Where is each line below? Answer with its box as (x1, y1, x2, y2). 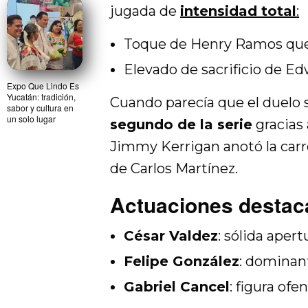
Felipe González (124, 252, 239, 269)
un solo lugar (7, 112, 56, 124)
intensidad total (180, 2, 297, 19)
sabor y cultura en (7, 101, 74, 113)
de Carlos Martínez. (110, 159, 239, 177)
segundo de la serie (110, 115, 253, 133)
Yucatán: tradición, (7, 90, 76, 102)
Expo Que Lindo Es (7, 79, 79, 91)
